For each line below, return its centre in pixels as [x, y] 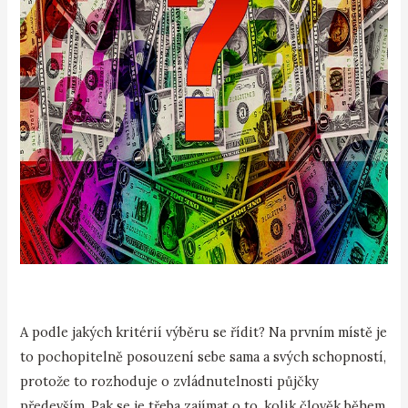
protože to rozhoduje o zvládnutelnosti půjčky [170, 381]
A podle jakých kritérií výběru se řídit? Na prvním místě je [204, 331]
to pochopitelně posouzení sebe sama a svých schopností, [204, 356]
